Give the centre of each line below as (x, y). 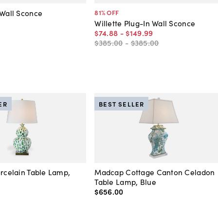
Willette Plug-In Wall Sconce (145, 23)
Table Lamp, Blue (125, 182)
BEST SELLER (122, 104)
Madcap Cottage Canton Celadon (155, 172)
